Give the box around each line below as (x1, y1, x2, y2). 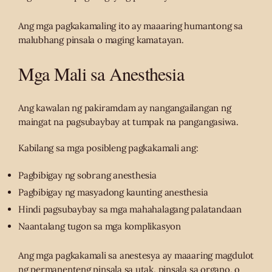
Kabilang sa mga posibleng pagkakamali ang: (18, 141, 199, 154)
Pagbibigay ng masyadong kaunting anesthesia (18, 186, 208, 198)
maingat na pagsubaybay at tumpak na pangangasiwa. (18, 115, 239, 127)
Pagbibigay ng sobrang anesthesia (18, 169, 157, 181)
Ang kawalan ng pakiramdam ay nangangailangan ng (18, 101, 231, 114)
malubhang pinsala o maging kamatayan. (18, 33, 184, 46)
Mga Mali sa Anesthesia (18, 61, 184, 86)
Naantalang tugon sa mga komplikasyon (18, 220, 181, 232)
